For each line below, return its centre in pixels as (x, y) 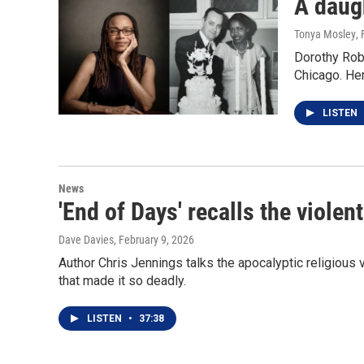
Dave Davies (86, 240)
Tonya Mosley (325, 34)
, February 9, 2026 (154, 240)
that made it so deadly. (122, 281)
